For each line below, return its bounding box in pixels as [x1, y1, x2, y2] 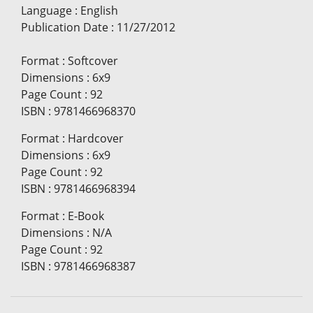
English [80, 3, 118, 19]
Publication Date [21, 20, 108, 36]
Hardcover [68, 131, 124, 147]
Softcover [68, 53, 118, 69]
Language [21, 3, 72, 19]
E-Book [68, 208, 104, 224]
